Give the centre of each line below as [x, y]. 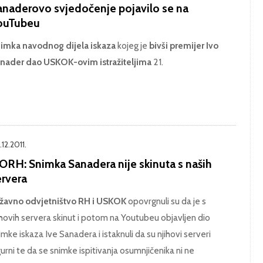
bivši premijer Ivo [183, 45]
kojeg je [133, 45]
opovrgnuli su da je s [166, 201]
